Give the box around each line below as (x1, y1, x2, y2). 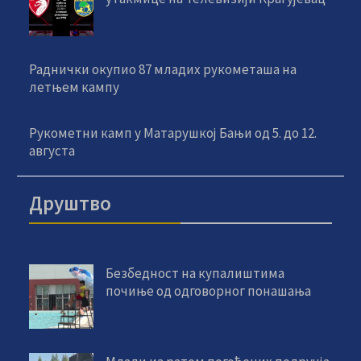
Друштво (29, 189, 112, 216)
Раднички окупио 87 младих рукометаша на (29, 60, 297, 78)
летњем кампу (29, 77, 120, 96)
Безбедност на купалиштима (106, 263, 285, 282)
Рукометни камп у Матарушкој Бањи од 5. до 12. (29, 123, 317, 142)
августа (29, 141, 76, 160)
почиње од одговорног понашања (106, 281, 312, 300)
